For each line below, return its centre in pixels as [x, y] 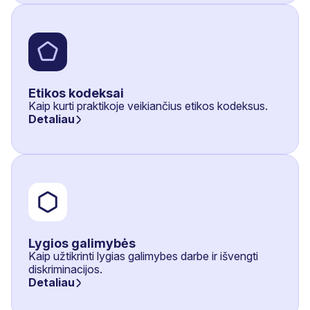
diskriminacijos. [65, 269]
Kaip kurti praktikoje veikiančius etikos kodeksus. [148, 106]
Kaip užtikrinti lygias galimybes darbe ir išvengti [143, 256]
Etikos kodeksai [76, 93]
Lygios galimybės [82, 243]
